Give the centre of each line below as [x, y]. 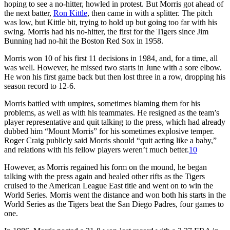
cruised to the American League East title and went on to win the [109, 185]
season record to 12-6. [40, 86]
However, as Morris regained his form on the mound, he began [106, 167]
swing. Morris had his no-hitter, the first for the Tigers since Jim [106, 31]
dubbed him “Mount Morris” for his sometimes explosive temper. [109, 131]
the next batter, [29, 13]
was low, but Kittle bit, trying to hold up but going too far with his [111, 22]
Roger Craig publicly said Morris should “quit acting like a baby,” [110, 140]
